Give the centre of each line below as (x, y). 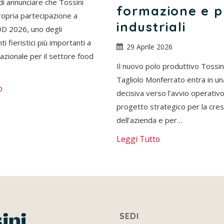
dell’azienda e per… (149, 120)
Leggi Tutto (138, 139)
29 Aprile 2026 (149, 46)
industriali (151, 26)
